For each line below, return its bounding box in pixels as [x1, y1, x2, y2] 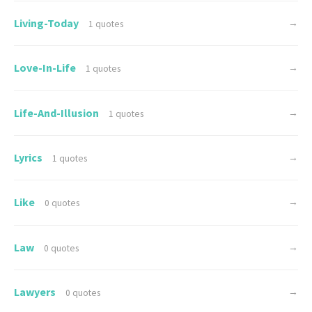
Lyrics [14, 150, 45, 164]
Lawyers [14, 285, 58, 299]
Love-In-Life [14, 61, 78, 75]
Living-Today [14, 15, 81, 30]
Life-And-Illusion [14, 105, 101, 120]
